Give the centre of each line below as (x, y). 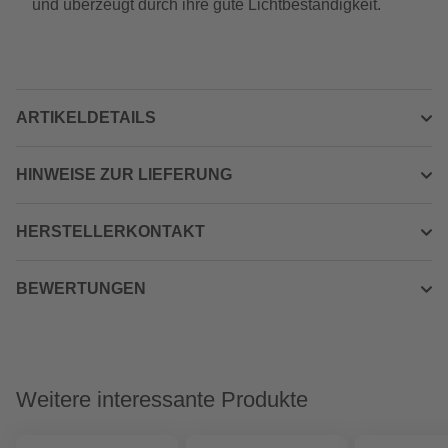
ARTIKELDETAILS (86, 117)
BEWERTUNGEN (81, 288)
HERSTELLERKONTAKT (110, 231)
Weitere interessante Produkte (162, 399)
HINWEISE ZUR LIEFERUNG (124, 174)
